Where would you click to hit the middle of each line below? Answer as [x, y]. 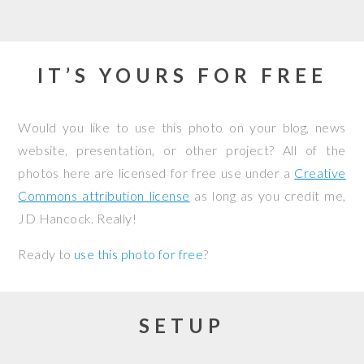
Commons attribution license [104, 195]
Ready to [46, 254]
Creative [320, 173]
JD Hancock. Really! [77, 218]
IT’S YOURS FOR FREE [182, 75]
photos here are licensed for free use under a [156, 173]
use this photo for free [139, 254]
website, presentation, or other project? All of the [182, 150]
